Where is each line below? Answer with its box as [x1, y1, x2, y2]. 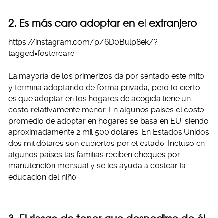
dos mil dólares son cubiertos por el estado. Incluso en [8, 138, 205, 148]
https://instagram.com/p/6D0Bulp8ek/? [8, 37, 158, 47]
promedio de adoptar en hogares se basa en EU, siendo [8, 116, 209, 126]
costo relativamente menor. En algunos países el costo [8, 105, 204, 114]
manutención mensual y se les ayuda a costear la [8, 161, 186, 170]
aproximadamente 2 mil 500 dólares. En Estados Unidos [8, 127, 209, 137]
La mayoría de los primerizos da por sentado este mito [8, 71, 204, 81]
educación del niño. [8, 172, 78, 182]
